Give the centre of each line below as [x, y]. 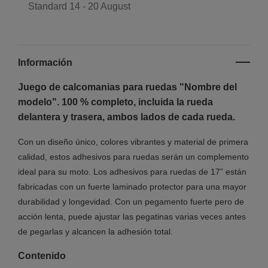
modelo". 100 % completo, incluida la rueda [115, 102]
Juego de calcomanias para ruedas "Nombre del [127, 87]
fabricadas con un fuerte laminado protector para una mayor [132, 186]
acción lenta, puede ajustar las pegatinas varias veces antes [132, 216]
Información [45, 62]
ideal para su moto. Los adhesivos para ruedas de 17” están [132, 171]
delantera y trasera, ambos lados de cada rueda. [127, 117]
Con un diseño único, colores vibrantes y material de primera [133, 141]
